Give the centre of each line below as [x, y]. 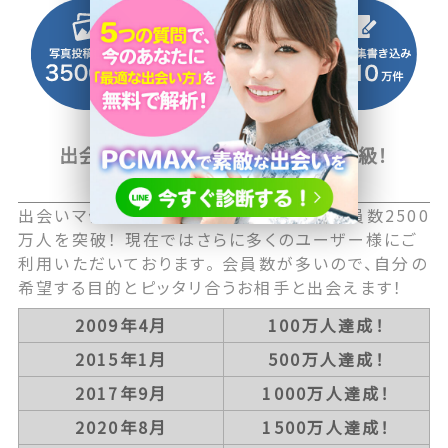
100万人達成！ [326, 324]
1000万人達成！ [326, 392]
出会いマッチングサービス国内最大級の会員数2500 [223, 214]
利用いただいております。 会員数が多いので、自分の [222, 262]
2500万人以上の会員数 [224, 183]
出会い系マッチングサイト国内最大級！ [224, 155]
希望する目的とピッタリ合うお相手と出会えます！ [210, 286]
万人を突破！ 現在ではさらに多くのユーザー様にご [217, 238]
